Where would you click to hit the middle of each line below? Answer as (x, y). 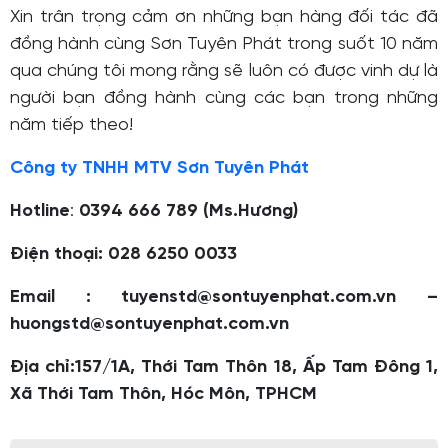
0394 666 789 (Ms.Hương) (188, 212)
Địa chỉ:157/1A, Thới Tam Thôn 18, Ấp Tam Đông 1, (224, 368)
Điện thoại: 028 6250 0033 (123, 255)
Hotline (40, 212)
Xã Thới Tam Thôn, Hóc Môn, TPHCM (163, 395)
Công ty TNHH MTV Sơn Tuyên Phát (159, 169)
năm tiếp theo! (71, 126)
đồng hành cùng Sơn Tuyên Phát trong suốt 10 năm (224, 45)
